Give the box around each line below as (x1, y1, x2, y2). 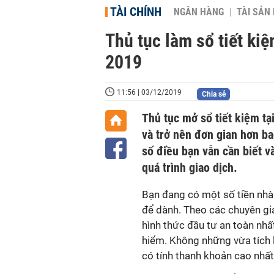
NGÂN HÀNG (174, 7, 224, 18)
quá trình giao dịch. (142, 160, 237, 175)
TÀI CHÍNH (110, 4, 161, 19)
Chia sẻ (201, 90, 226, 98)
